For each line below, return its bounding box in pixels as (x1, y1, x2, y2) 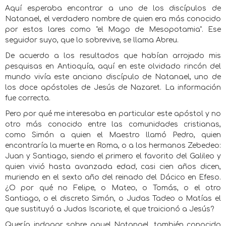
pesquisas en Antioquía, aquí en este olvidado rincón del (5, 63, 221, 70)
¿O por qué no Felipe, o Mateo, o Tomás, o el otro (5, 184, 221, 192)
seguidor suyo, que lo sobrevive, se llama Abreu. (5, 36, 179, 44)
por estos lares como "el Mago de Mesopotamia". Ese (5, 26, 221, 33)
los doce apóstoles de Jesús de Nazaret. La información (5, 84, 221, 91)
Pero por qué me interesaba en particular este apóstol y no (5, 110, 221, 118)
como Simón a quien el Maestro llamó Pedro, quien (5, 131, 221, 139)
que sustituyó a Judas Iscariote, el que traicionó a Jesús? (5, 205, 214, 213)
